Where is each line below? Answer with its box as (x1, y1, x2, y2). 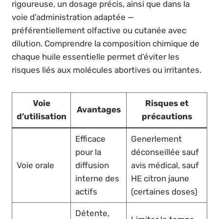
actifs (75, 186, 97, 197)
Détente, (75, 208, 109, 218)
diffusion (75, 160, 109, 170)
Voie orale (16, 160, 54, 170)
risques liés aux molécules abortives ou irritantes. (12, 65, 201, 75)
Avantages (76, 104, 121, 114)
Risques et (145, 98, 189, 108)
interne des (75, 173, 119, 183)
